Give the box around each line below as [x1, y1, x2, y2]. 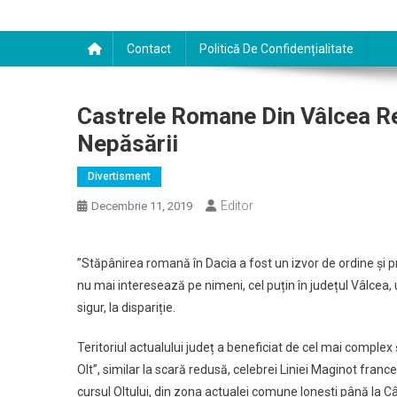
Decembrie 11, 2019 [91, 199, 192, 213]
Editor [221, 198, 253, 213]
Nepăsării [77, 130, 178, 157]
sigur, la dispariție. [77, 300, 175, 315]
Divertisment [88, 170, 151, 183]
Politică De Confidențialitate [199, 42, 354, 56]
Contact [127, 42, 171, 56]
